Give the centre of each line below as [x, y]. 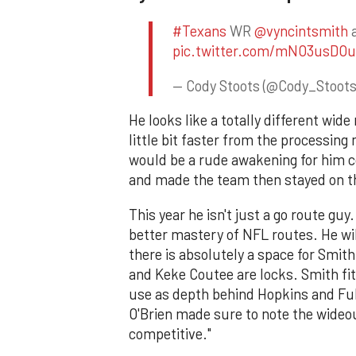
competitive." [170, 333]
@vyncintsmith [301, 31]
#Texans [199, 31]
